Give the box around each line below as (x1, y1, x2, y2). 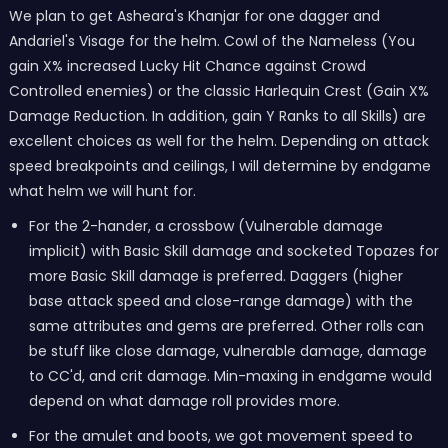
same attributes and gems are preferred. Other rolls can (28, 316, 424, 336)
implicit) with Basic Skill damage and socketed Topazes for (28, 241, 439, 261)
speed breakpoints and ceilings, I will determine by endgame (8, 156, 431, 176)
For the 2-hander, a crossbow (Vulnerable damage (28, 216, 383, 236)
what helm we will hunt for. (8, 181, 196, 201)
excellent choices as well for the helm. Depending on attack (8, 131, 429, 151)
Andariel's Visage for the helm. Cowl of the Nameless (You (8, 31, 415, 51)
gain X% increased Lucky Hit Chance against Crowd (8, 56, 366, 76)
